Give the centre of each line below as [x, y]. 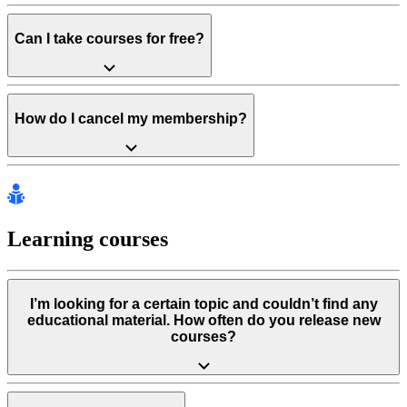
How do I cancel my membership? [131, 118]
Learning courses [88, 239]
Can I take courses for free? [109, 38]
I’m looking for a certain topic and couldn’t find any [203, 303]
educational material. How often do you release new [203, 320]
